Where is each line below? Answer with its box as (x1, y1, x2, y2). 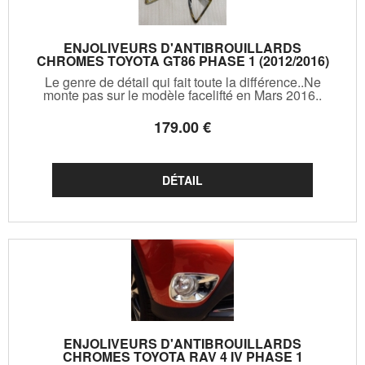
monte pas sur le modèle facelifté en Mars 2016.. (43, 85, 322, 104)
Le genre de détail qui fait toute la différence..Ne (44, 72, 321, 91)
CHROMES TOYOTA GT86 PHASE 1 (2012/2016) (36, 51, 329, 70)
